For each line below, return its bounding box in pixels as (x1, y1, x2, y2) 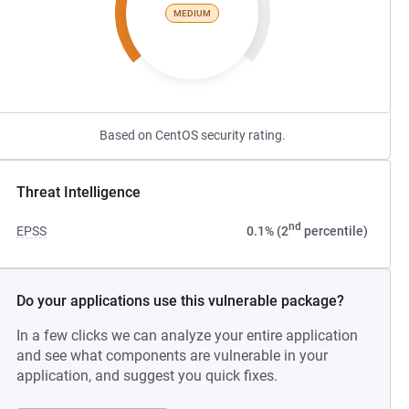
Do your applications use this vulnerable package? (16, 292, 345, 309)
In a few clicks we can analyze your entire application (16, 327, 359, 344)
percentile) (300, 224, 368, 238)
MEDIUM (173, 7, 212, 18)
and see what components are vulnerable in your (16, 347, 329, 364)
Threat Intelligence (16, 184, 142, 201)
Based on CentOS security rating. (99, 128, 286, 142)
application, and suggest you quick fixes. (16, 367, 278, 384)
